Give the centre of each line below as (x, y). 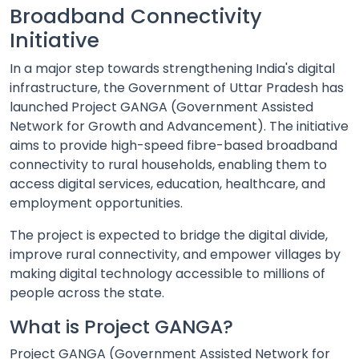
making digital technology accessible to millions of (167, 273)
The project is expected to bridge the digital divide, (169, 235)
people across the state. (87, 292)
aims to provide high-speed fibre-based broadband (173, 145)
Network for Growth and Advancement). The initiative (179, 126)
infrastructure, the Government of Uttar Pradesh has (177, 87)
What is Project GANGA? (121, 326)
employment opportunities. (96, 203)
